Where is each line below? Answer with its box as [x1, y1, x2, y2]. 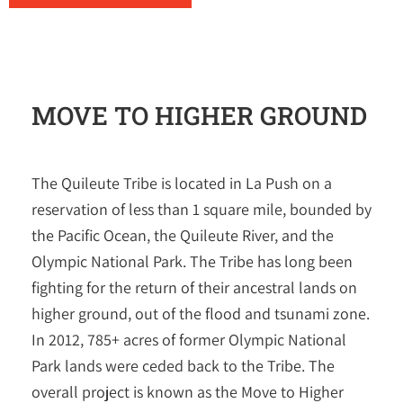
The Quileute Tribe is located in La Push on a [31, 173, 332, 193]
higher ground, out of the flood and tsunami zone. [31, 303, 370, 324]
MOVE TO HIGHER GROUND [31, 99, 367, 132]
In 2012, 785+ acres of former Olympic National [31, 329, 346, 350]
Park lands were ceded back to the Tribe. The [31, 355, 335, 376]
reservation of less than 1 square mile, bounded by [31, 199, 372, 219]
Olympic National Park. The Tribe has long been [31, 251, 353, 272]
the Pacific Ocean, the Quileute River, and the [31, 225, 334, 246]
